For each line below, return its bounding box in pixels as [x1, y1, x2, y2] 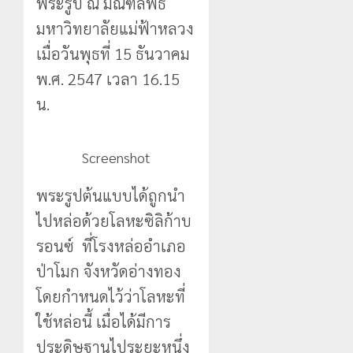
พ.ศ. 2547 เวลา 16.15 [36, 68, 180, 89]
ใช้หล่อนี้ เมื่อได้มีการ [36, 310, 171, 332]
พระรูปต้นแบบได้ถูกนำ [36, 184, 185, 206]
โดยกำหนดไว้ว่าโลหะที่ [36, 285, 185, 307]
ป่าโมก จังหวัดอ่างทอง [36, 260, 181, 281]
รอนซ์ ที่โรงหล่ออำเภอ [36, 235, 186, 256]
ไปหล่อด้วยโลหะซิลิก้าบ [36, 210, 191, 231]
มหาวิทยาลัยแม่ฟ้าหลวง [36, 17, 194, 39]
